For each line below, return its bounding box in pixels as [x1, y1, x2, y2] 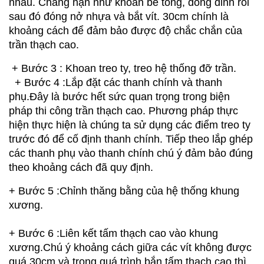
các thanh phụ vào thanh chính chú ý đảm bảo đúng [9, 147, 253, 160]
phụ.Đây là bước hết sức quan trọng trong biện [9, 91, 230, 103]
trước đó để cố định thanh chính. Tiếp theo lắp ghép [9, 133, 253, 146]
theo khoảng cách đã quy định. [9, 161, 153, 174]
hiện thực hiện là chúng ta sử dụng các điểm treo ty [9, 119, 250, 131]
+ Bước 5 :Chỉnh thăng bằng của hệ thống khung [9, 185, 239, 197]
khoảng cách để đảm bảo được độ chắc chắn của [9, 25, 242, 37]
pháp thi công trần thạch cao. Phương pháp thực [9, 105, 238, 117]
